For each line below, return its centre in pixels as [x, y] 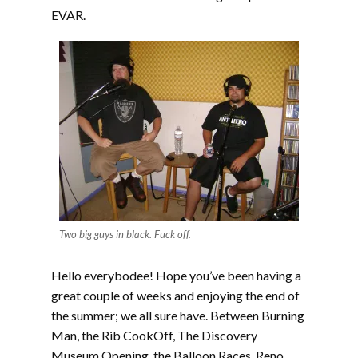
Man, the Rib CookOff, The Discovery [154, 335]
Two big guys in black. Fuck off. [125, 234]
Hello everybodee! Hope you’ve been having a [176, 275]
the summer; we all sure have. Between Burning [178, 315]
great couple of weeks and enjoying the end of [175, 295]
